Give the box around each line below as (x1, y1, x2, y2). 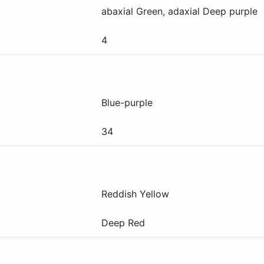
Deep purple (203, 5, 258, 17)
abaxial (101, 5, 136, 17)
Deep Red (101, 216, 145, 229)
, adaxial (163, 5, 203, 17)
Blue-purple (101, 96, 153, 108)
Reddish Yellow (101, 187, 169, 200)
